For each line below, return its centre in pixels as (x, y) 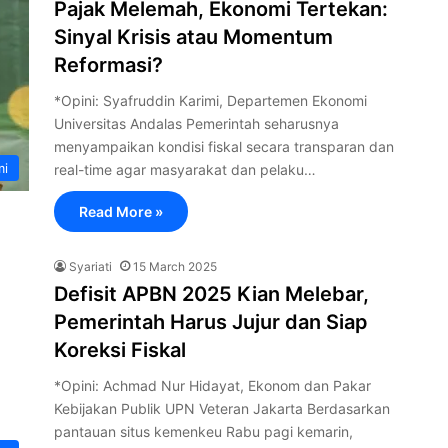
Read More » (121, 211)
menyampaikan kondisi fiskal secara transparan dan (224, 146)
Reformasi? (108, 65)
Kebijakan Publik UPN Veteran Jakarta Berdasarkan (222, 408)
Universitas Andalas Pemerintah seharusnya (196, 123)
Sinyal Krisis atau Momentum (193, 37)
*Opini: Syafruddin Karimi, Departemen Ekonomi (210, 100)
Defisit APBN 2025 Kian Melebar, (211, 294)
